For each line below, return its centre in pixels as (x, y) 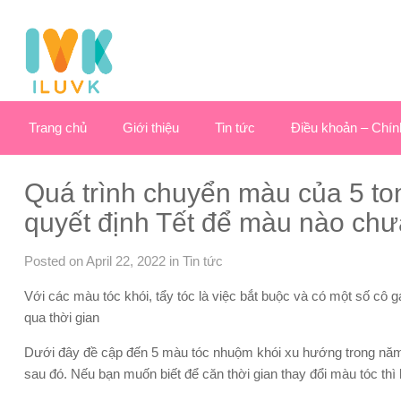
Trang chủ (58, 128)
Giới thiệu (151, 128)
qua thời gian (62, 318)
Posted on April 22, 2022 (95, 261)
